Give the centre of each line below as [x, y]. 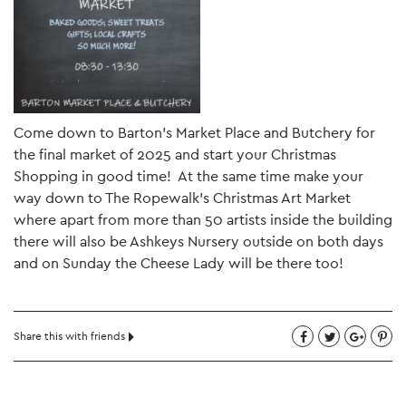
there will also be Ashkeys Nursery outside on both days [198, 242]
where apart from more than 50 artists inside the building [203, 220]
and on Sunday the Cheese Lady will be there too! [179, 264]
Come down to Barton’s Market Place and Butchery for [194, 133]
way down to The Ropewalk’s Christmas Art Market [182, 198]
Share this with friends [69, 337]
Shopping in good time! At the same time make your [188, 177]
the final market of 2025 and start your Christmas [175, 155]
